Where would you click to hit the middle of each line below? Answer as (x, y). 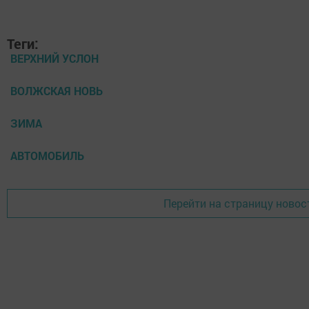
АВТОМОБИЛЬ (47, 155)
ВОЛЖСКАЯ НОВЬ (57, 90)
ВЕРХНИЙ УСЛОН (54, 58)
